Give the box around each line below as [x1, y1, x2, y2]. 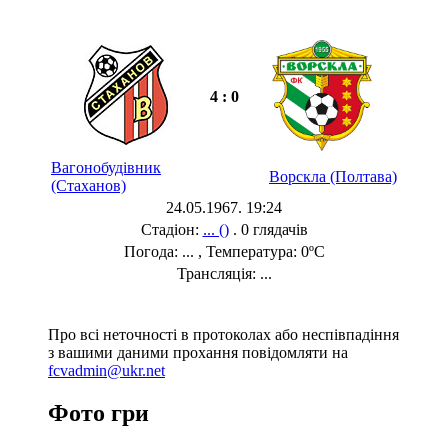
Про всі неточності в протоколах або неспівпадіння [48, 325, 399, 343]
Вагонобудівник [51, 158, 161, 176]
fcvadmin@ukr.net [48, 361, 165, 379]
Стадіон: [140, 220, 203, 238]
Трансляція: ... [176, 264, 272, 282]
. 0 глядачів [228, 220, 308, 238]
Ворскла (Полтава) [269, 167, 397, 185]
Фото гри [48, 399, 149, 426]
